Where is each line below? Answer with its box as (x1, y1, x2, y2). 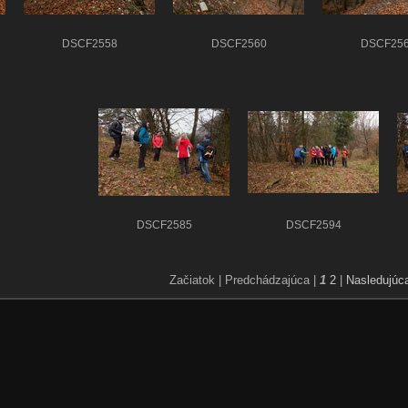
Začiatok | (169, 272, 221, 287)
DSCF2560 (210, 38, 267, 50)
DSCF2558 (61, 38, 117, 50)
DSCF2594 (285, 219, 342, 230)
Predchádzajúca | (225, 272, 316, 287)
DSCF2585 (136, 219, 192, 230)
